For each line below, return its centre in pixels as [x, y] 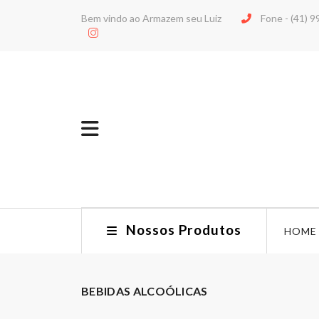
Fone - [274, 18]
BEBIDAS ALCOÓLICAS [145, 291]
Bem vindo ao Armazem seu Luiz [151, 18]
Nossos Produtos [184, 230]
